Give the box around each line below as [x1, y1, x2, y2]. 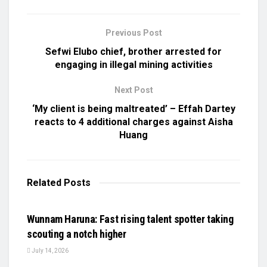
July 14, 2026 [30, 247, 69, 254]
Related [27, 176, 61, 188]
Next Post [114, 85, 153, 95]
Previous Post [105, 27, 162, 38]
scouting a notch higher [27, 227, 126, 240]
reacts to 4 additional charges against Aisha [34, 116, 233, 128]
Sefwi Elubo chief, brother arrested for [45, 45, 222, 57]
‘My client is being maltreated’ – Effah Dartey [32, 103, 235, 114]
